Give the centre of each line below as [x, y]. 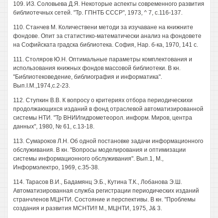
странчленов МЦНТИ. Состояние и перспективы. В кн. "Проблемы [104, 200]
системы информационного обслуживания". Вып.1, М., [88, 159]
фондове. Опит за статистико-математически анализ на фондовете [107, 36]
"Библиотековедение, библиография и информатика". [88, 77]
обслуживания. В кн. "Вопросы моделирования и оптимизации [100, 150]
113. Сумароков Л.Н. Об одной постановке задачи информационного [108, 141]
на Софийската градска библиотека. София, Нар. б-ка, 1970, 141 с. [106, 45]
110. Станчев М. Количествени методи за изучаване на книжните [103, 27]
